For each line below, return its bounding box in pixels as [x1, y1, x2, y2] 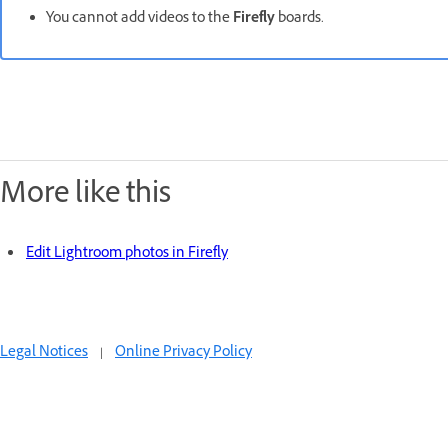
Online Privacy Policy [115, 342, 252, 366]
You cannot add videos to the [46, 8, 233, 32]
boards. [275, 8, 324, 32]
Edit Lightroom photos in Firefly [26, 243, 228, 267]
